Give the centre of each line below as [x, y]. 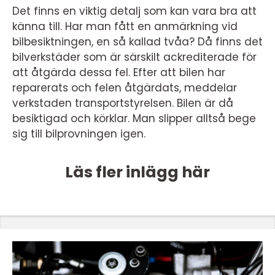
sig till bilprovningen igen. [79, 134]
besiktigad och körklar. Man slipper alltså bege [134, 118]
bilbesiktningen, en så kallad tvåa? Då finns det [137, 41]
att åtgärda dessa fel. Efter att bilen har [119, 72]
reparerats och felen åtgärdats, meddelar [125, 87]
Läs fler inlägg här [137, 172]
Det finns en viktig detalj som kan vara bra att [134, 11]
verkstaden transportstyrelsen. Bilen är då [123, 103]
